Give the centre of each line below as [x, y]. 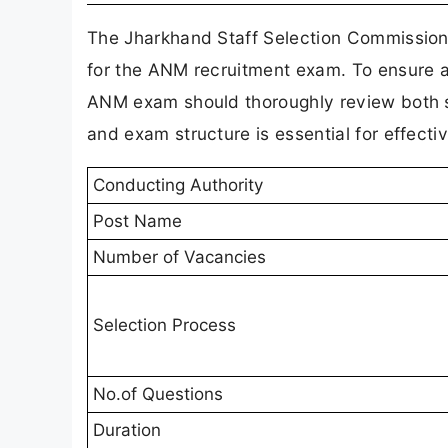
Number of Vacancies [179, 257]
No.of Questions [158, 394]
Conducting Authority [178, 185]
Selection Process [164, 325]
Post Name [137, 221]
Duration [127, 430]
